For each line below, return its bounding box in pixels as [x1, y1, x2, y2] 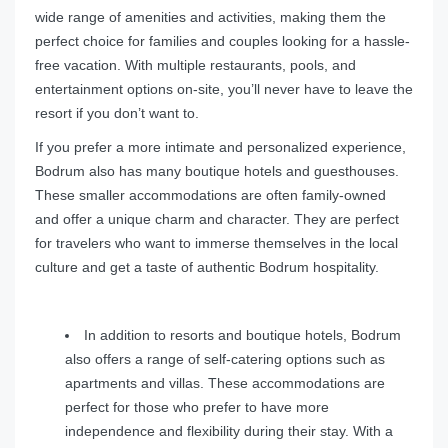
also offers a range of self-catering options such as [65, 351, 385, 368]
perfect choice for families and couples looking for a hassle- [35, 33, 410, 50]
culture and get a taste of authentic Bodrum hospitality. [35, 259, 379, 276]
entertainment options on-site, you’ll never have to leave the [35, 81, 413, 98]
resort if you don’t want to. [35, 105, 199, 122]
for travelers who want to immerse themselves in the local [35, 235, 398, 252]
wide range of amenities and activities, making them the [35, 9, 386, 26]
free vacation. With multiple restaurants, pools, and [35, 57, 356, 74]
